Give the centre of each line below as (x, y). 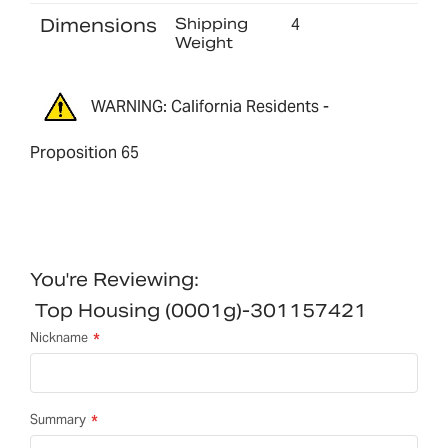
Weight (203, 43)
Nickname (59, 337)
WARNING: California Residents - (210, 107)
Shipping (211, 24)
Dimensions (98, 26)
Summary (58, 419)
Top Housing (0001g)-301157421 (201, 310)
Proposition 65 (84, 152)
